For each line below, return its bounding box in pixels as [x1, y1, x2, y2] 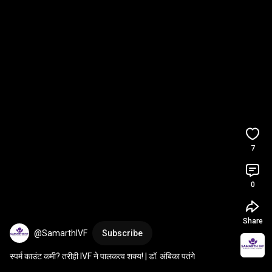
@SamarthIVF [34, 228, 87, 238]
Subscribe [102, 228, 143, 238]
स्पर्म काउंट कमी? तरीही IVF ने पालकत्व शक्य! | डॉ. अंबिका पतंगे [10, 251, 195, 261]
